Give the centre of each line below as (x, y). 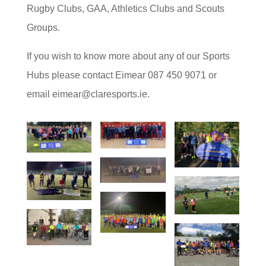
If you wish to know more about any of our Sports (128, 56)
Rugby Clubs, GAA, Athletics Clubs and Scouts (125, 9)
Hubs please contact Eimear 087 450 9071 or (121, 75)
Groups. (43, 28)
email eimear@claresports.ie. (89, 94)
